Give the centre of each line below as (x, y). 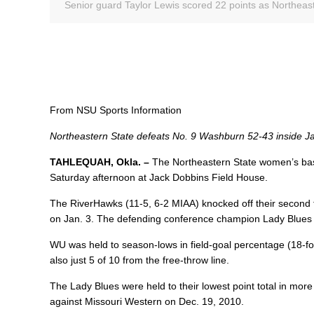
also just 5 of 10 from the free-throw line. (140, 260)
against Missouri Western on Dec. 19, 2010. (147, 301)
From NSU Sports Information (116, 110)
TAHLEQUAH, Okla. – (101, 162)
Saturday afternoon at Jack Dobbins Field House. (159, 177)
